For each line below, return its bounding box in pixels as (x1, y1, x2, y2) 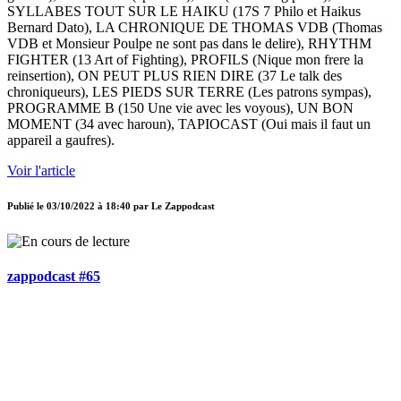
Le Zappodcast (151, 200, 215, 212)
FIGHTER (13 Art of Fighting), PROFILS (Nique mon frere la (7, 52, 363, 68)
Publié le (7, 200, 47, 212)
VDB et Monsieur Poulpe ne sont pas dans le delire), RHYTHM (7, 36, 371, 52)
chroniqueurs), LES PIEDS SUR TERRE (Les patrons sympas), (7, 84, 371, 100)
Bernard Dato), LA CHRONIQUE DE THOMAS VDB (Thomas (7, 20, 382, 36)
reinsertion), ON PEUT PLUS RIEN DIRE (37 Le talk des (7, 68, 342, 84)
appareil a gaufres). (7, 132, 115, 149)
